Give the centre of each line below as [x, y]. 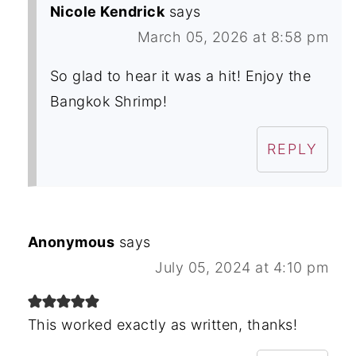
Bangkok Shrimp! [108, 101]
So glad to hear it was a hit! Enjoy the [180, 75]
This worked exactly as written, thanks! [163, 324]
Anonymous [71, 242]
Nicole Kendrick [107, 11]
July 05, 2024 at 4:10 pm [242, 267]
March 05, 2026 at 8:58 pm [233, 37]
